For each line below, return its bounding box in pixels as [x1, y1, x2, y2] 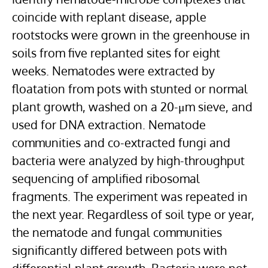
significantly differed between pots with [12, 242, 227, 258]
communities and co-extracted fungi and [12, 135, 230, 150]
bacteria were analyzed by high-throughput [12, 153, 245, 168]
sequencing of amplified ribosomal [12, 170, 200, 186]
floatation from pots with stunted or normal [12, 81, 248, 96]
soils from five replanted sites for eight [12, 45, 220, 60]
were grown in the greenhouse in [68, 27, 250, 42]
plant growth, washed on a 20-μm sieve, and [12, 99, 252, 114]
